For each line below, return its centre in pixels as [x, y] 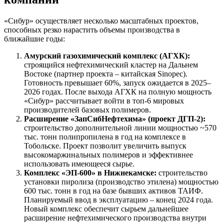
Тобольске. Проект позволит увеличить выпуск [105, 145]
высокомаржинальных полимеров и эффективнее [108, 154]
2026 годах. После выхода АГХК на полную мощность [118, 91]
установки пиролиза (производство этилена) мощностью [121, 181]
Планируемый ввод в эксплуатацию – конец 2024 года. [118, 199]
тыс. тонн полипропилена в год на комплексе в [105, 136]
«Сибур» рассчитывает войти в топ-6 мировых [104, 100]
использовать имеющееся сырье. [79, 163]
